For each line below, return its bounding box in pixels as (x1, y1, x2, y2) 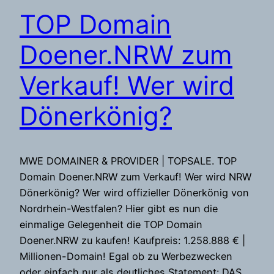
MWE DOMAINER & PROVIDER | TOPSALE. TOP (20, 155, 237, 168)
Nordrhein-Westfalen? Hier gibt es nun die (20, 202, 218, 215)
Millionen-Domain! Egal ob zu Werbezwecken (20, 250, 232, 263)
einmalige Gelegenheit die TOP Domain (20, 218, 202, 231)
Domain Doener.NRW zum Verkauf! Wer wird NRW (20, 171, 251, 183)
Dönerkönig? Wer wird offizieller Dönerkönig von (20, 187, 249, 199)
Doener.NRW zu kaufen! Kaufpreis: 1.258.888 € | (20, 234, 245, 247)
